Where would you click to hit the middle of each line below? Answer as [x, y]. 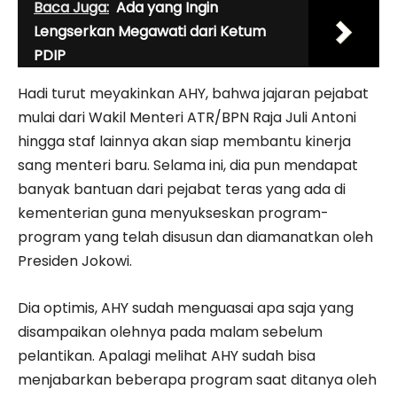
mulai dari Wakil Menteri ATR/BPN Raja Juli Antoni [187, 117]
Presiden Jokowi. [75, 261]
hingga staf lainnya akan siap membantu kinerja [184, 141]
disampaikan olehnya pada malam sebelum [170, 331]
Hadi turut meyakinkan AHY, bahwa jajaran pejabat [193, 93]
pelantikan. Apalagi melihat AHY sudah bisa [167, 355]
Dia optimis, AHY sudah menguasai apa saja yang [186, 307]
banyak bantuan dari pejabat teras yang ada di [182, 189]
